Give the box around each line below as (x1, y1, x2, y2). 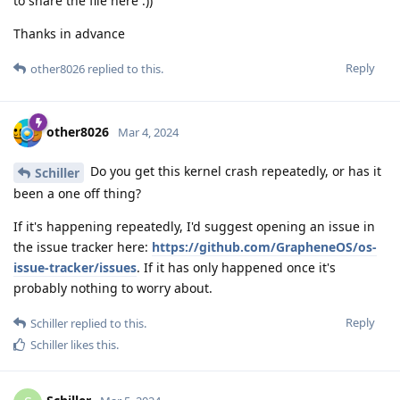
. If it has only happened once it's (137, 258, 336, 276)
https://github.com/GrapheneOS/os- (152, 237, 377, 255)
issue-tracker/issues (13, 258, 137, 276)
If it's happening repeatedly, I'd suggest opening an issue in (13, 217, 375, 235)
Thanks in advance (13, 24, 125, 42)
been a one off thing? (13, 184, 141, 202)
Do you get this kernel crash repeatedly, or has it (87, 162, 381, 179)
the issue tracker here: (13, 237, 152, 255)
